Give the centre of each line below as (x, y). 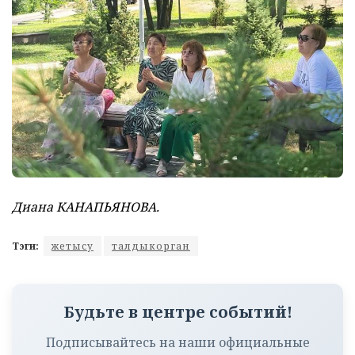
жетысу (73, 246)
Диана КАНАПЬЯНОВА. (86, 207)
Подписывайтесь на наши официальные (177, 343)
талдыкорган (151, 246)
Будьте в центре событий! (177, 312)
